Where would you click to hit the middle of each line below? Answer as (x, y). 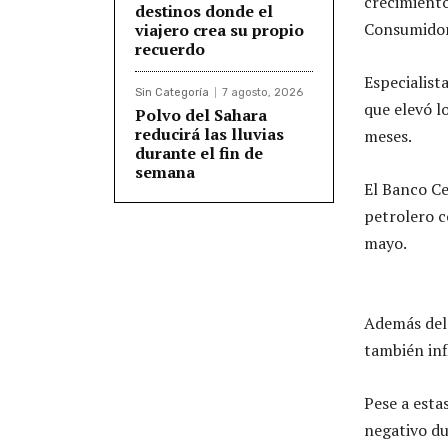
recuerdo (170, 48)
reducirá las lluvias (209, 133)
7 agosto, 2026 (262, 92)
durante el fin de (199, 152)
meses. (388, 135)
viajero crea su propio (219, 29)
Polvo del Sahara (201, 114)
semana (165, 171)
